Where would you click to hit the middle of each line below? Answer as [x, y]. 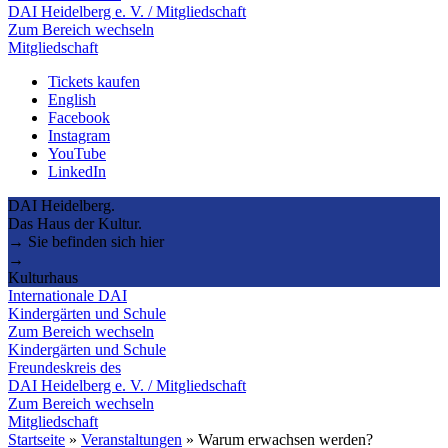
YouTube [77, 153]
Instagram [79, 135]
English [72, 99]
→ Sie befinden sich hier [86, 241]
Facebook [79, 117]
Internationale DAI [67, 295]
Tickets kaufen [94, 81]
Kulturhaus [43, 277]
